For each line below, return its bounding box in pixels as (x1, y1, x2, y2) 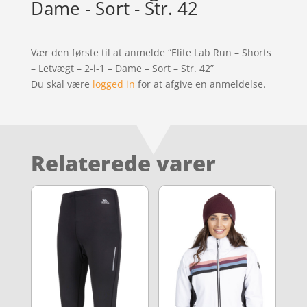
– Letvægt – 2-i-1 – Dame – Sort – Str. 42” (30, 61, 214, 75)
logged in (92, 77, 135, 90)
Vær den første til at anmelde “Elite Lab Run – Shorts (30, 45, 271, 59)
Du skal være (30, 77, 93, 90)
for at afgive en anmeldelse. (134, 77, 266, 90)
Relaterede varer (30, 148, 216, 177)
